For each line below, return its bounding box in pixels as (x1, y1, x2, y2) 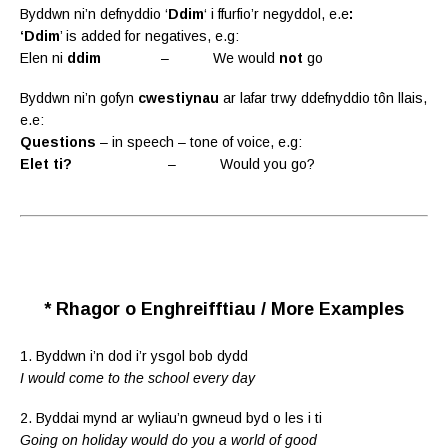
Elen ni (20, 49, 67, 66)
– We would (101, 49, 279, 66)
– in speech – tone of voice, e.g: (96, 133, 302, 150)
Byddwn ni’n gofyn (20, 89, 138, 106)
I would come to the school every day (20, 369, 255, 386)
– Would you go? (72, 155, 315, 172)
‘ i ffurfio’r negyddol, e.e (204, 5, 349, 22)
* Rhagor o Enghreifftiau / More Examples (44, 298, 404, 319)
